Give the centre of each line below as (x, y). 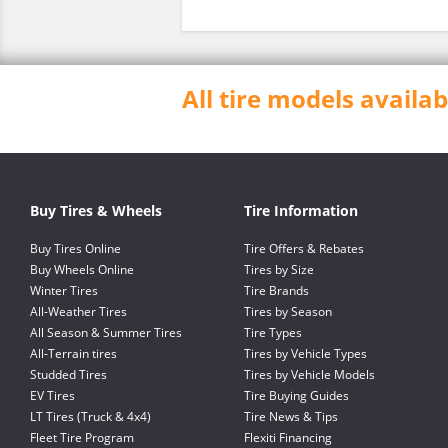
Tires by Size (279, 269)
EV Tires (52, 395)
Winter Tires (64, 290)
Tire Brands (276, 290)
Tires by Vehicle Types (305, 353)
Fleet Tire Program (82, 437)
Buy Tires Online (75, 248)
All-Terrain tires (73, 353)
